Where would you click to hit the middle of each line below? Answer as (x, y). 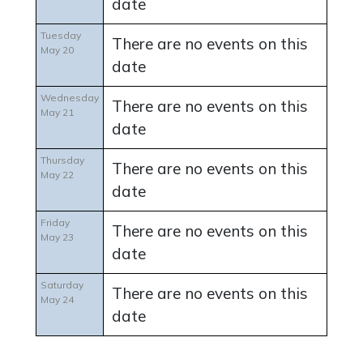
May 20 (57, 50)
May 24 (57, 300)
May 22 (57, 175)
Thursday (62, 160)
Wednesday (70, 98)
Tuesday (61, 36)
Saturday (62, 285)
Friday (55, 223)
